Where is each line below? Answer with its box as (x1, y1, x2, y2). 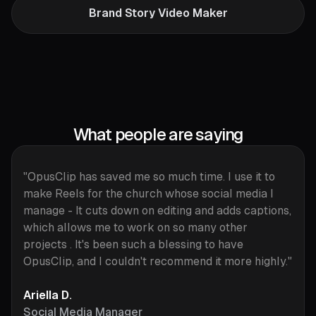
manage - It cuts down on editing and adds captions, (23, 204, 291, 218)
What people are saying (73, 125, 243, 145)
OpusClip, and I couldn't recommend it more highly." (23, 255, 292, 269)
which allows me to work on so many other (23, 221, 248, 235)
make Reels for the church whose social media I (23, 187, 274, 201)
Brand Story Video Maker (88, 6, 228, 20)
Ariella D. (23, 288, 72, 303)
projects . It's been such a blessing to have (23, 238, 243, 252)
